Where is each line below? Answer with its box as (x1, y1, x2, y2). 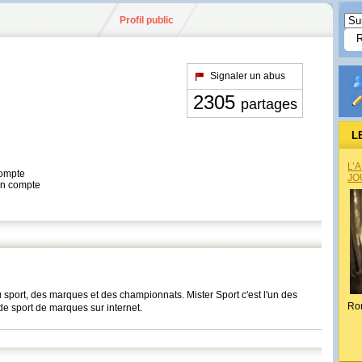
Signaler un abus (210, 70, 285, 82)
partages (240, 96, 297, 112)
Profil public (120, 15, 174, 26)
